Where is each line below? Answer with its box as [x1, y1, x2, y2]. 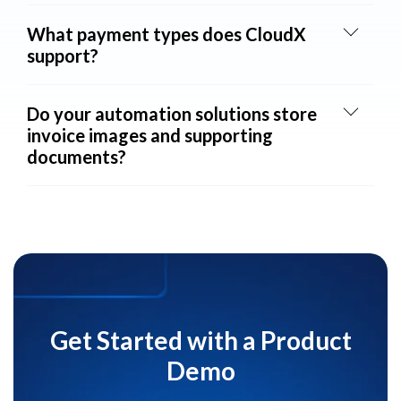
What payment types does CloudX [27, 22, 306, 45]
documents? [27, 145, 126, 167]
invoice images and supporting [27, 124, 273, 146]
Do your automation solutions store [27, 102, 317, 124]
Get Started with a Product [49, 324, 352, 355]
